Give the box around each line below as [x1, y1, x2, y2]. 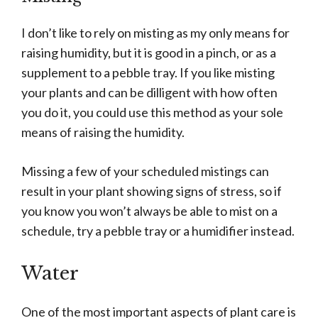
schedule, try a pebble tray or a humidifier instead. [21, 223, 297, 239]
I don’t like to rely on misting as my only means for [21, 25, 290, 41]
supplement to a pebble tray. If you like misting [21, 65, 275, 81]
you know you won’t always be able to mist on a [21, 203, 278, 219]
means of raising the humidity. [21, 124, 185, 141]
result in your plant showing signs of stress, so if [21, 183, 282, 199]
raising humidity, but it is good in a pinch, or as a [21, 45, 276, 61]
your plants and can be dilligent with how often [21, 84, 278, 101]
